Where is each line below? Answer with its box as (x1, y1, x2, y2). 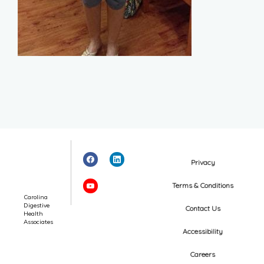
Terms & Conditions (172, 181, 233, 190)
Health (24, 210, 43, 217)
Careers (190, 250, 215, 259)
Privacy (190, 158, 215, 167)
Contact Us (185, 204, 220, 213)
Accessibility (183, 227, 223, 236)
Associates (24, 218, 53, 226)
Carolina (24, 193, 48, 201)
